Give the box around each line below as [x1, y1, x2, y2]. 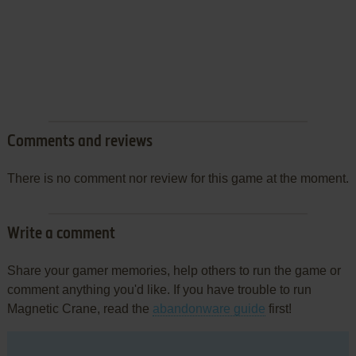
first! [265, 302, 292, 316]
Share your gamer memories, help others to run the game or [6, 264, 341, 278]
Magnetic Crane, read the [6, 302, 153, 316]
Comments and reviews [6, 134, 153, 151]
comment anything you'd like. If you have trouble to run [6, 283, 311, 297]
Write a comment [6, 226, 115, 243]
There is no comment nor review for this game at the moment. [6, 172, 349, 186]
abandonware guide [152, 302, 265, 316]
